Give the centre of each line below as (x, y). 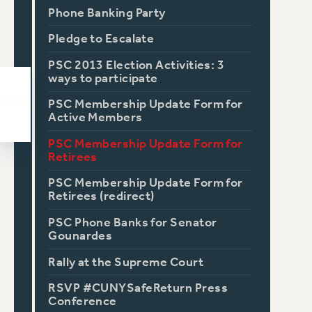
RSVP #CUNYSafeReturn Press (138, 288)
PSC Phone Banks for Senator (133, 222)
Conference (83, 302)
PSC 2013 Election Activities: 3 (136, 65)
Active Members (95, 118)
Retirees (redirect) (101, 196)
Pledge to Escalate (101, 39)
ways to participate (103, 78)
